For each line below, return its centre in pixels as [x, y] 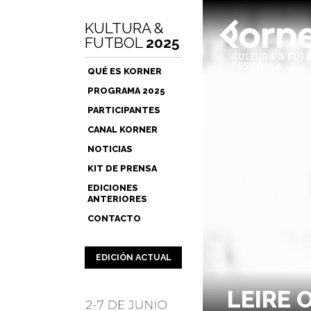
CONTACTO [114, 218]
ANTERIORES [117, 199]
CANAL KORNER [123, 129]
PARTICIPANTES [124, 110]
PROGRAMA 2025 [126, 91]
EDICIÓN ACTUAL [133, 257]
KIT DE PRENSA [122, 168]
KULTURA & [124, 28]
